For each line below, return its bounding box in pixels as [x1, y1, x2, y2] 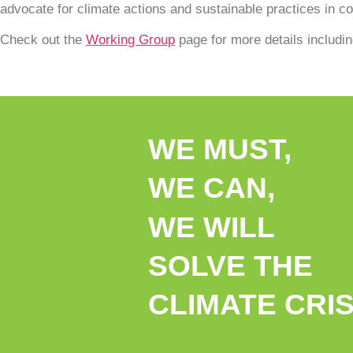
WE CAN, [147, 172, 283, 205]
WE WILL [147, 210, 275, 243]
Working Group [86, 32, 175, 48]
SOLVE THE [147, 249, 321, 282]
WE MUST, [147, 132, 299, 165]
